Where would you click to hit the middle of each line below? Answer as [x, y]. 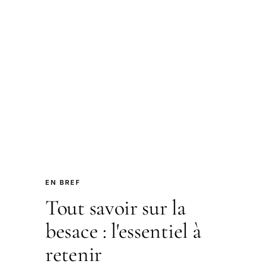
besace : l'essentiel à [123, 231]
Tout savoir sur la [116, 207]
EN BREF [63, 182]
